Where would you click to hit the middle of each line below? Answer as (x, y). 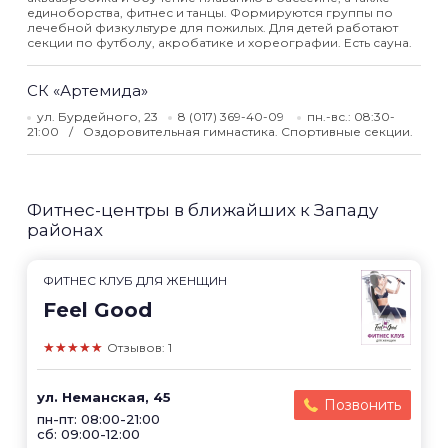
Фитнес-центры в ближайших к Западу (202, 210)
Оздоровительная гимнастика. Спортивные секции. (248, 131)
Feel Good (97, 310)
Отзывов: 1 (139, 347)
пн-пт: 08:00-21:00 (98, 419)
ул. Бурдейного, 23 (97, 116)
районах (65, 230)
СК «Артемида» (87, 90)
